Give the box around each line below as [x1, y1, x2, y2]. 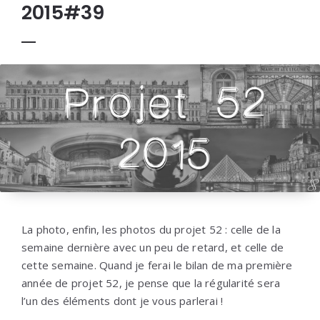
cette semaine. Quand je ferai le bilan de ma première [21, 258, 293, 273]
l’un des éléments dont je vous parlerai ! [21, 294, 224, 309]
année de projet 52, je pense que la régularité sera [21, 276, 281, 291]
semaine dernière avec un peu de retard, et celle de [21, 240, 284, 255]
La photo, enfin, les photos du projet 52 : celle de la [21, 222, 281, 237]
